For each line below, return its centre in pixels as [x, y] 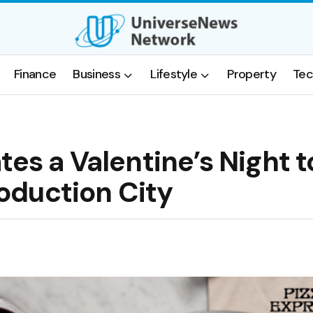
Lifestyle [174, 74]
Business [96, 74]
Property [252, 74]
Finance [35, 74]
